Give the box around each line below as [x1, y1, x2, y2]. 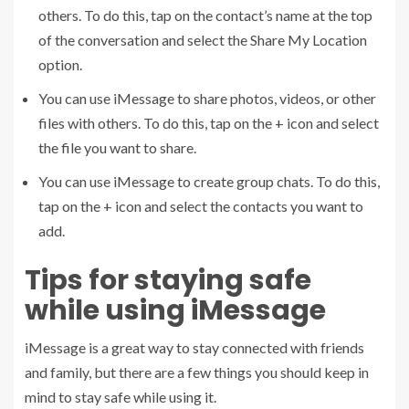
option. [38, 55, 82, 73]
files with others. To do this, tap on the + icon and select [38, 113, 379, 131]
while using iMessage [25, 290, 326, 330]
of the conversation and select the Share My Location [38, 30, 367, 48]
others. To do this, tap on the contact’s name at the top [38, 5, 372, 24]
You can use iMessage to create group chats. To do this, [38, 172, 380, 190]
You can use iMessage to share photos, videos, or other [38, 89, 376, 107]
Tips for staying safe [25, 260, 311, 299]
